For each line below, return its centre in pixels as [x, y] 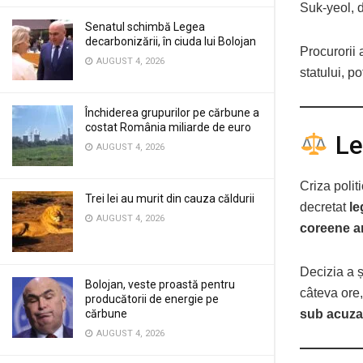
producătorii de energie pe [152, 299]
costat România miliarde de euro [168, 127]
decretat [325, 207]
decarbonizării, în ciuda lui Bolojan [171, 41]
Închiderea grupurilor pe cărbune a [172, 113]
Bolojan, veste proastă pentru [160, 284]
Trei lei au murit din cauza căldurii [170, 199]
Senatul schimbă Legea [145, 27]
